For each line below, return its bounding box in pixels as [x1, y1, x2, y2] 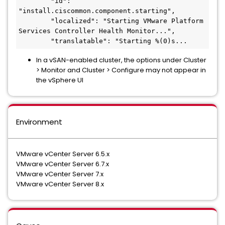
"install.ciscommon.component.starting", [19, 7, 175, 15]
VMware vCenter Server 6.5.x [16, 149, 109, 159]
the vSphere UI [36, 75, 83, 85]
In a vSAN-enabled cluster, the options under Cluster [36, 55, 206, 65]
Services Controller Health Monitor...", [19, 27, 175, 35]
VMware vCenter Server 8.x [16, 179, 104, 189]
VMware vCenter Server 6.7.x [16, 159, 109, 169]
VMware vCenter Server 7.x [16, 169, 103, 179]
